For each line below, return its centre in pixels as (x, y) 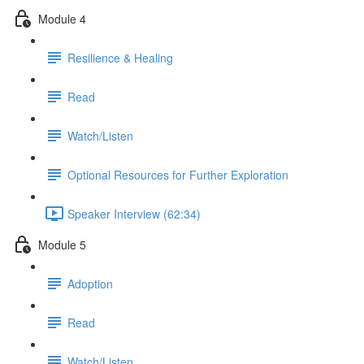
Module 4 (62, 18)
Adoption (90, 283)
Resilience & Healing (120, 57)
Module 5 (62, 244)
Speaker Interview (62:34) (134, 213)
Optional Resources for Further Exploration (178, 174)
